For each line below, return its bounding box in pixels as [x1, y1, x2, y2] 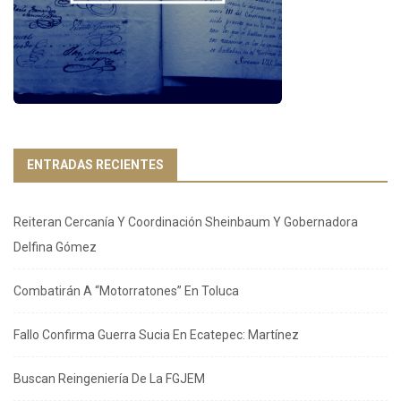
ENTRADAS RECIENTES [27, 158, 164, 173]
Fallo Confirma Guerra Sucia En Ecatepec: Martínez [13, 328, 299, 343]
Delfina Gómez [13, 240, 97, 255]
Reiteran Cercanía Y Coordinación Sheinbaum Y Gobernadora [13, 215, 358, 230]
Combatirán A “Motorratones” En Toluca [13, 284, 239, 299]
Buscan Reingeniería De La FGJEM [13, 371, 205, 387]
